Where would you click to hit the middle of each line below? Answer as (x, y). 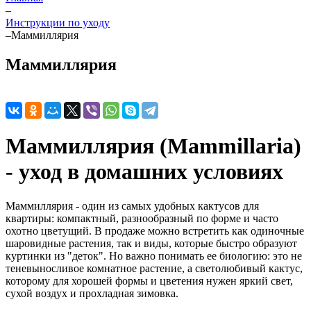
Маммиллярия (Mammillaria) (153, 146)
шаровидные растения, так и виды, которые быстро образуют (151, 243)
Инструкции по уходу (58, 23)
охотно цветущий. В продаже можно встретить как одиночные (155, 230)
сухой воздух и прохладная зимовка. (92, 293)
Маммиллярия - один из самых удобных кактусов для (132, 205)
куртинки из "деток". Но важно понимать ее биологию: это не (154, 255)
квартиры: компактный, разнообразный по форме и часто (142, 218)
